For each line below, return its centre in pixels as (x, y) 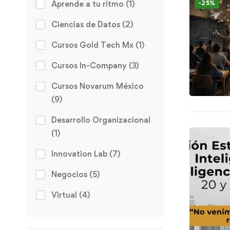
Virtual (65, 195)
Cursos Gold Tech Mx (93, 45)
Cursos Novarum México (98, 86)
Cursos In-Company (90, 65)
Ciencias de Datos (87, 24)
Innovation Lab (80, 154)
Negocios (70, 174)
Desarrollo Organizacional (101, 120)
